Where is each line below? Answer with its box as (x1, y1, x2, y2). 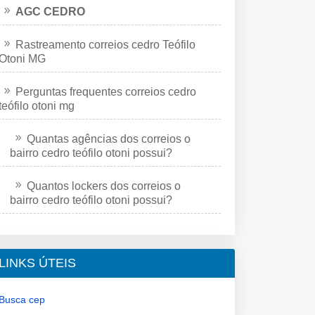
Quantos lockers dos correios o (27, 179, 181, 192)
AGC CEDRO (15, 5, 85, 18)
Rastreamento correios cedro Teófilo (15, 38, 195, 51)
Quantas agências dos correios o (27, 132, 191, 145)
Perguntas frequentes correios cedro (15, 85, 196, 98)
